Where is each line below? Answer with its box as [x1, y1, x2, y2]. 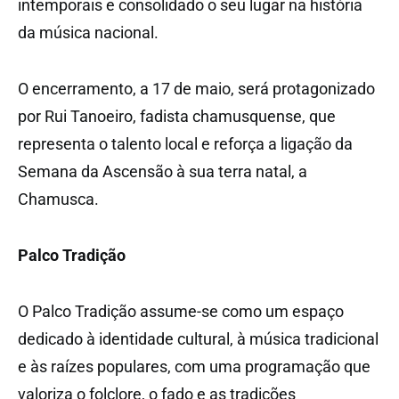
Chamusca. [18, 189, 99, 208]
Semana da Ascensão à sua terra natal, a [18, 161, 307, 181]
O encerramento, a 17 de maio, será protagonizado [18, 78, 375, 98]
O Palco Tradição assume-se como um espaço [18, 301, 344, 321]
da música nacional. [18, 22, 159, 42]
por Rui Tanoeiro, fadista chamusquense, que [18, 106, 336, 126]
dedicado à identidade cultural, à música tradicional [18, 329, 379, 348]
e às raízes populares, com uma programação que [18, 356, 370, 376]
